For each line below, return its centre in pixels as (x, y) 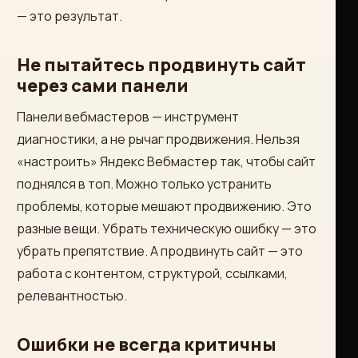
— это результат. (70, 16)
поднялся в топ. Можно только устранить (144, 184)
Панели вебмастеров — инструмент (128, 117)
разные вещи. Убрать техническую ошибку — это (167, 229)
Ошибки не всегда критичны (147, 344)
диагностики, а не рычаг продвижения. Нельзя (158, 139)
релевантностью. (72, 296)
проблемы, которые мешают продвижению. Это (164, 206)
